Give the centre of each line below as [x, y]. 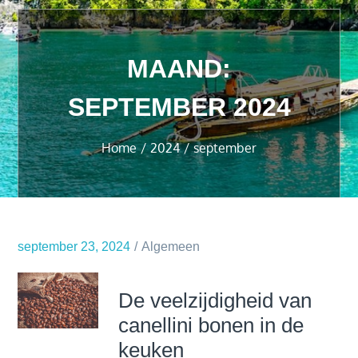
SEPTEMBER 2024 [179, 107]
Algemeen [171, 247]
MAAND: [179, 69]
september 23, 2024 [74, 247]
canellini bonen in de [211, 325]
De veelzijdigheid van [215, 300]
